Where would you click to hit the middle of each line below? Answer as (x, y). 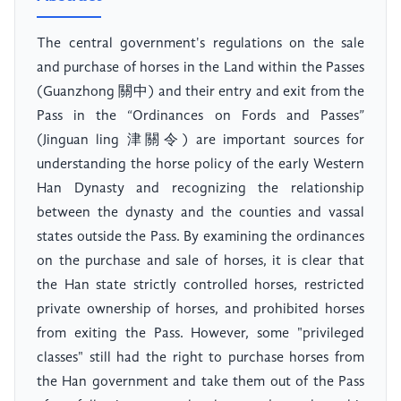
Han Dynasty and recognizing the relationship (200, 189)
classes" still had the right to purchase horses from (200, 358)
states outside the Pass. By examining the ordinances (200, 238)
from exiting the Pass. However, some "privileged (200, 334)
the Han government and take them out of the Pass (200, 383)
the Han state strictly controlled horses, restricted (200, 286)
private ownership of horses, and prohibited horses (200, 310)
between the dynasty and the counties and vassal (200, 213)
